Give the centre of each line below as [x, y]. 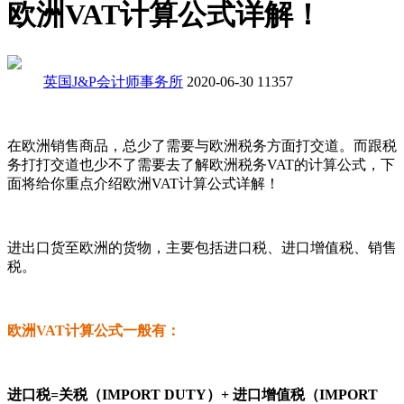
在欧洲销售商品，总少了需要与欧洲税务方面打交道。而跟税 [202, 145]
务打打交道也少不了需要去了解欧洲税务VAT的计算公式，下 [201, 164]
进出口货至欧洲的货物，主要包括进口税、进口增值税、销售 [202, 247]
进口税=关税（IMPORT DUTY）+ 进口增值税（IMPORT [193, 394]
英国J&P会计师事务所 [113, 81]
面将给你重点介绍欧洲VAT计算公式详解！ [143, 183]
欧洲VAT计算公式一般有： [94, 330]
